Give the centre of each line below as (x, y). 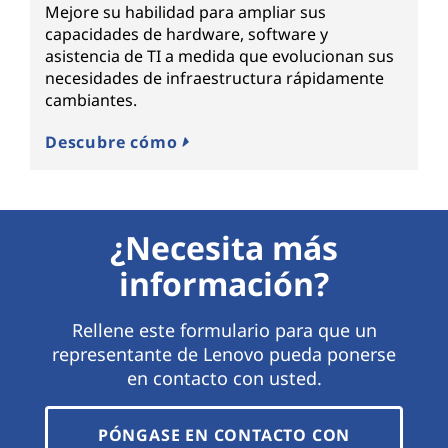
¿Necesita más (224, 248)
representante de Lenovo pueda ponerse (224, 354)
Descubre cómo (114, 142)
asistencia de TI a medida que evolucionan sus (219, 56)
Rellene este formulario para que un (224, 330)
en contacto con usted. (224, 378)
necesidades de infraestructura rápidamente (214, 78)
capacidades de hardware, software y (186, 34)
